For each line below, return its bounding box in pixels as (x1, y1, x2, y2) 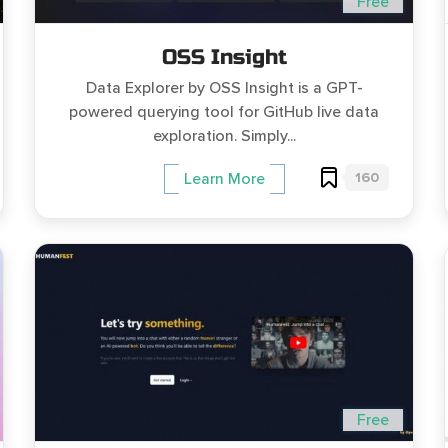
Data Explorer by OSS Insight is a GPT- (85, 78, 363, 98)
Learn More (183, 169, 265, 190)
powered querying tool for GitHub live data (69, 102, 379, 122)
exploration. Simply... (152, 126, 296, 146)
